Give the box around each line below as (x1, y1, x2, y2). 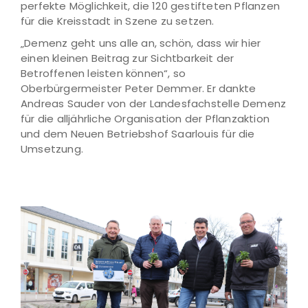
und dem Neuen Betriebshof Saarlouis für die (21, 126, 255, 141)
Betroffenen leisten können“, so (21, 66, 186, 80)
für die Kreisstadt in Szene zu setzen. (21, 14, 214, 28)
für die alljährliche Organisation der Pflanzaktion (21, 111, 270, 126)
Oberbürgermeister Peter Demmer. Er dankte (21, 81, 256, 96)
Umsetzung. (21, 142, 83, 156)
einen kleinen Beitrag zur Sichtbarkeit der (21, 51, 234, 65)
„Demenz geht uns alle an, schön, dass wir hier (21, 36, 261, 50)
